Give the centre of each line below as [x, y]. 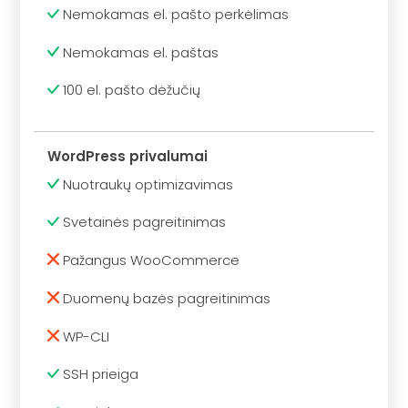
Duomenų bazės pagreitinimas [165, 298]
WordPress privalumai [128, 157]
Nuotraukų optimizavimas [147, 184]
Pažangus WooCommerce [150, 260]
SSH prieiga [99, 374]
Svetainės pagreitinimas [143, 222]
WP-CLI [85, 336]
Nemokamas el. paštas [139, 52]
